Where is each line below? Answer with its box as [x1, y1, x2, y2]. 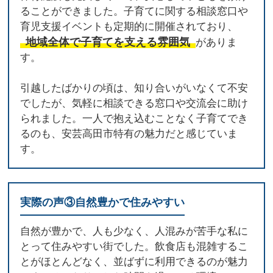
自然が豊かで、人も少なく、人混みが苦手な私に [20, 225, 249, 237]
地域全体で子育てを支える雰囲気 [26, 35, 191, 48]
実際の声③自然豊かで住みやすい [20, 196, 185, 208]
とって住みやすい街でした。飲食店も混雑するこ [20, 240, 249, 252]
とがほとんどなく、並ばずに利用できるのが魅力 [20, 255, 249, 268]
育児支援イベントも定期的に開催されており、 [20, 20, 238, 32]
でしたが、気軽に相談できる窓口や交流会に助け [20, 97, 249, 109]
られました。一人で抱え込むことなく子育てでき [20, 112, 249, 124]
